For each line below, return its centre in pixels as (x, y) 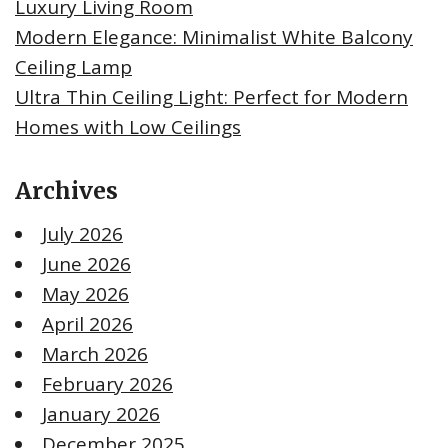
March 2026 (95, 353)
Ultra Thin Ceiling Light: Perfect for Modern (211, 96)
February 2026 (107, 383)
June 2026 (86, 263)
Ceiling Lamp (73, 66)
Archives (66, 190)
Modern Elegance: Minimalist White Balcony (214, 36)
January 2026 (101, 413)
